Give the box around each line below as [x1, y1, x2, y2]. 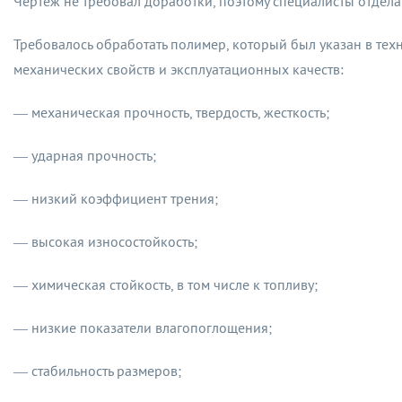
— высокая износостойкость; [13, 232, 197, 250]
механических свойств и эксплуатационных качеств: [13, 60, 344, 78]
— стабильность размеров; [13, 362, 181, 380]
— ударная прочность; [13, 146, 156, 164]
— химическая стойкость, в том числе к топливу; [13, 275, 318, 293]
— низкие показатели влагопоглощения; [13, 319, 272, 336]
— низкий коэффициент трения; [13, 189, 218, 207]
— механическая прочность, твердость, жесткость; [13, 103, 329, 121]
